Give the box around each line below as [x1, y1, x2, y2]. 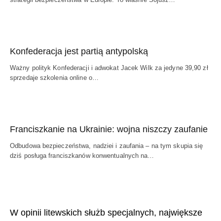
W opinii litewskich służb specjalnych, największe [10, 207, 202, 218]
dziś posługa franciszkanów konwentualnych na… [10, 151, 154, 159]
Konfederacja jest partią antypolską [10, 46, 148, 56]
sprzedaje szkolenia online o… [10, 74, 99, 81]
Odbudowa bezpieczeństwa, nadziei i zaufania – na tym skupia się [10, 142, 203, 149]
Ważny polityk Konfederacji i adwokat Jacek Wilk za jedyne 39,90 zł [10, 64, 208, 72]
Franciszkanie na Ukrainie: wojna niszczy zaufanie [10, 124, 208, 134]
